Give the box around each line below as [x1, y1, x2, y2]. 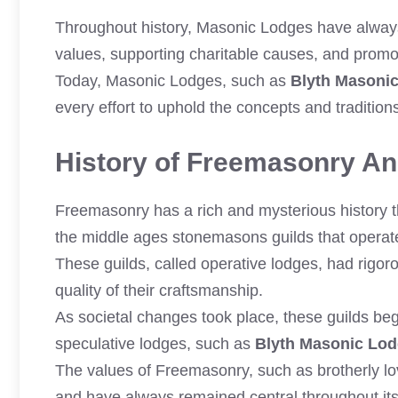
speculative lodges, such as [55, 335, 255, 353]
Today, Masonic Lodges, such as [55, 72, 291, 90]
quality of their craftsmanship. [55, 282, 263, 299]
